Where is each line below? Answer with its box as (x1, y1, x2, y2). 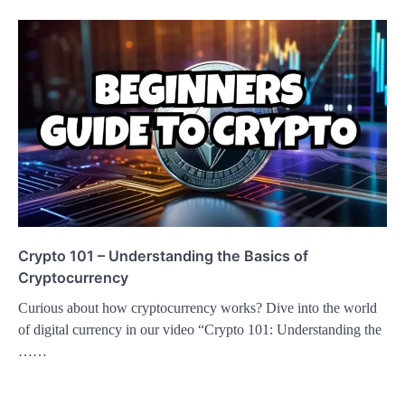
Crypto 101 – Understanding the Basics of (18, 247, 308, 266)
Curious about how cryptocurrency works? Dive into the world (18, 300, 377, 316)
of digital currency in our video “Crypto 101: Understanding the (18, 322, 381, 338)
